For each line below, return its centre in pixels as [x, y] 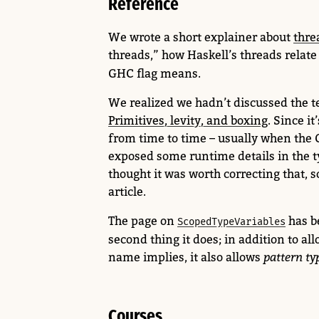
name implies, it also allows [186, 257]
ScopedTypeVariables [231, 221]
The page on [143, 220]
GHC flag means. [155, 73]
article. [127, 191]
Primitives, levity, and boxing [188, 120]
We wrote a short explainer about [201, 37]
